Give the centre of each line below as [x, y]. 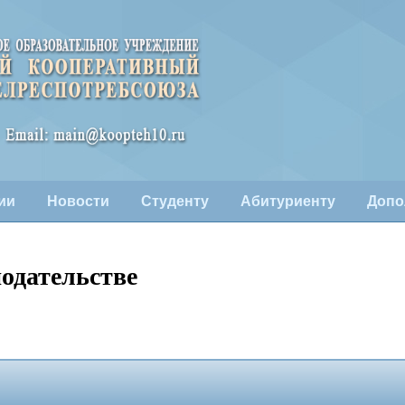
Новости [78, 201]
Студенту [174, 201]
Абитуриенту [287, 201]
